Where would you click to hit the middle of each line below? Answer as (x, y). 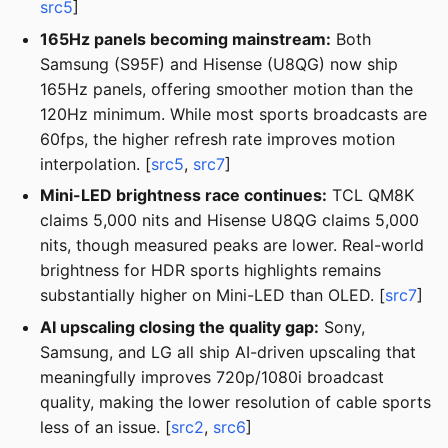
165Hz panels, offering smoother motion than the (226, 88)
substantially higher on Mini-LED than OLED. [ (212, 295)
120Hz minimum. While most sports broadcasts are (233, 113)
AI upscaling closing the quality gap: (179, 326)
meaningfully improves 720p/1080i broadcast (212, 376)
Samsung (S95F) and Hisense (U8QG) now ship (219, 63)
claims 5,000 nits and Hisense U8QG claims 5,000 (229, 220)
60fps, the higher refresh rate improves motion (217, 138)
